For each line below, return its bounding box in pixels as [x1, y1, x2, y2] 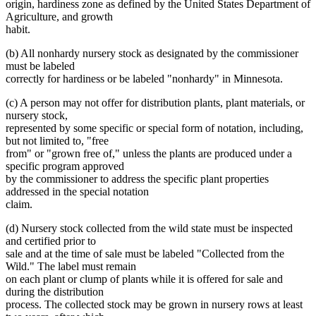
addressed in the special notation [6, 185, 149, 197]
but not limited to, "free [6, 134, 109, 147]
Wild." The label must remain [6, 260, 136, 272]
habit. [6, 23, 30, 35]
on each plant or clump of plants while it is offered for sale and [6, 272, 283, 285]
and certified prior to [6, 234, 96, 247]
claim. [6, 197, 32, 210]
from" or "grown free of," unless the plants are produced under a [6, 147, 292, 159]
